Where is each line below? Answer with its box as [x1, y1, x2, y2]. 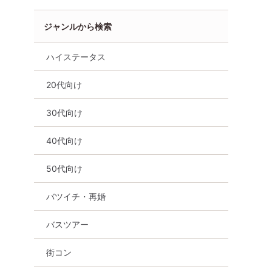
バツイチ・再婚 [46, 191, 106, 202]
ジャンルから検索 [44, 21, 112, 32]
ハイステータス [46, 51, 106, 62]
